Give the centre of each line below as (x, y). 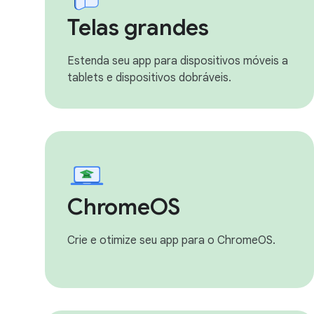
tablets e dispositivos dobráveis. (149, 78)
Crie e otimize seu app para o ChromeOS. (171, 240)
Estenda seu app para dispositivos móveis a (178, 61)
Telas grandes (138, 27)
